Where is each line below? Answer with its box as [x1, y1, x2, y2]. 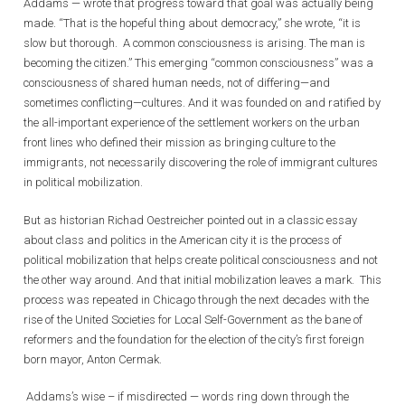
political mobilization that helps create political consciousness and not [24, 252, 378, 267]
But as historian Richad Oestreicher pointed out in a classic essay [24, 212, 357, 227]
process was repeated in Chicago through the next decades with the [24, 292, 369, 306]
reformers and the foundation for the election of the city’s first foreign [24, 332, 364, 346]
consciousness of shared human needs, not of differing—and [24, 76, 330, 89]
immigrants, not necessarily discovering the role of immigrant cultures [24, 155, 378, 169]
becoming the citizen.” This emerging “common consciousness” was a [24, 56, 373, 70]
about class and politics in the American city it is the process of [24, 232, 342, 247]
